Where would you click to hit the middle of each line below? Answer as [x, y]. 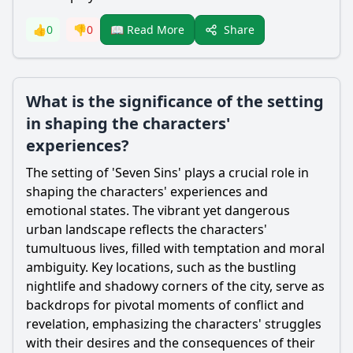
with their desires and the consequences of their [171, 343]
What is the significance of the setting [175, 101]
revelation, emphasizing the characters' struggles [174, 324]
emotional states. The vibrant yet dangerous [158, 210]
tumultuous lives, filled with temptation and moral [175, 248]
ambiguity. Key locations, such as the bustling [161, 267]
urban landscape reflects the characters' [147, 229]
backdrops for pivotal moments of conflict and [165, 305]
